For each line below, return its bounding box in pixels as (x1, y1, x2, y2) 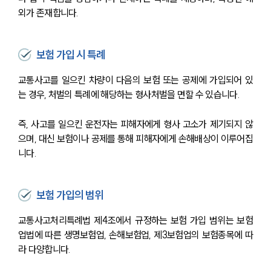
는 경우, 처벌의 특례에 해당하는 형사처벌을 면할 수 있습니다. (18, 88, 240, 101)
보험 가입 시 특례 (36, 48, 106, 62)
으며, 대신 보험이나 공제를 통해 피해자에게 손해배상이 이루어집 (18, 132, 253, 145)
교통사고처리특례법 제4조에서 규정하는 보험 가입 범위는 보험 (18, 214, 253, 227)
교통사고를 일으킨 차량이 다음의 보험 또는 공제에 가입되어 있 (18, 74, 253, 87)
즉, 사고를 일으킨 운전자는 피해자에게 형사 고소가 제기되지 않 (18, 118, 253, 131)
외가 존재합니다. (18, 7, 79, 19)
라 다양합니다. (18, 243, 73, 256)
